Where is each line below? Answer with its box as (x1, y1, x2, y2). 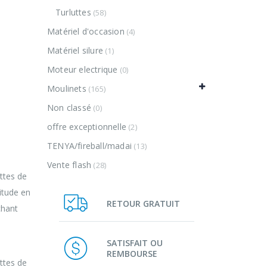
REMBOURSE (107, 247, 157, 259)
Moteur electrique (47, 64, 118, 76)
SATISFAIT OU (107, 237, 163, 249)
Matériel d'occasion (47, 26, 125, 38)
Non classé (47, 102, 91, 114)
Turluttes (55, 7, 91, 18)
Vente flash (47, 159, 92, 171)
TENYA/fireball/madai (47, 140, 132, 152)
